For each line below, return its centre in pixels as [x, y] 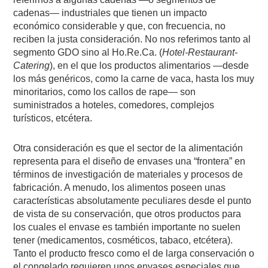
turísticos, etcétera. [53, 118]
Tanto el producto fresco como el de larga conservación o [134, 253]
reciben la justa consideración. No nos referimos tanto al [132, 39]
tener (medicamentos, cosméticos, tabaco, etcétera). [123, 240]
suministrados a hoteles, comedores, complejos [114, 105]
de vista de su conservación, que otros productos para [127, 214]
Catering [32, 65]
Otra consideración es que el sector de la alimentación [128, 148]
